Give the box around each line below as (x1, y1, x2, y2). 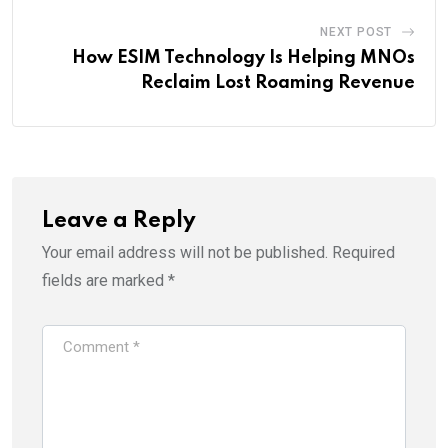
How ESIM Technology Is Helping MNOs (72, 49, 415, 68)
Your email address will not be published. (42, 243, 328, 263)
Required (332, 243, 395, 263)
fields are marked (42, 271, 168, 291)
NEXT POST (319, 25, 393, 40)
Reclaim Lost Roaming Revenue (141, 74, 415, 93)
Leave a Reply (42, 210, 196, 233)
